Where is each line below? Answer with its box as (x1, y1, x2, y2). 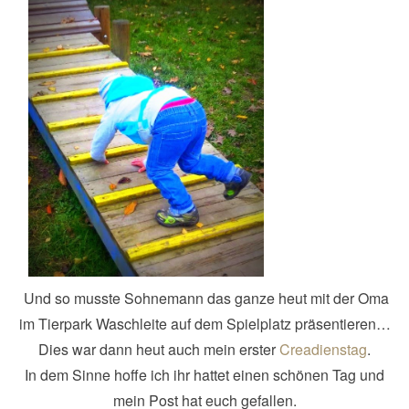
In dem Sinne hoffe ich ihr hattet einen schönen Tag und (25, 364, 384, 386)
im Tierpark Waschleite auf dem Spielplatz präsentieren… (18, 313, 391, 335)
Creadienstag (279, 339, 367, 361)
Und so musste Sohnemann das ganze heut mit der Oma (20, 288, 389, 309)
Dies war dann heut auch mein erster (38, 339, 279, 361)
